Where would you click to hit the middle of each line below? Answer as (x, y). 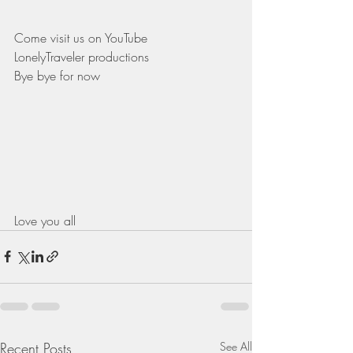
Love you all (47, 220)
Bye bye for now (59, 76)
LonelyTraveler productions (82, 57)
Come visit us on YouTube (83, 38)
